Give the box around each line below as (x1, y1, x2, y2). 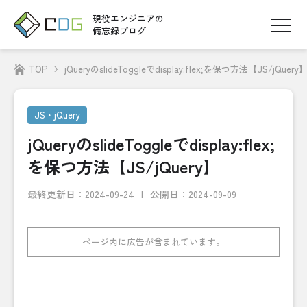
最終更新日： (27, 187, 85, 201)
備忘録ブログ (93, 24, 146, 38)
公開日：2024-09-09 (150, 187, 236, 201)
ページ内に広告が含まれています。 (82, 235, 225, 248)
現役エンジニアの (93, 12, 164, 25)
